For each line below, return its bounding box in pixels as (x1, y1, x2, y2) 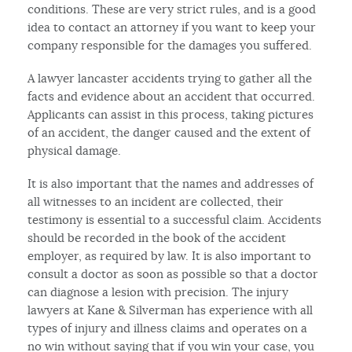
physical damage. (27, 142, 122, 158)
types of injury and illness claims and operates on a (27, 320, 308, 335)
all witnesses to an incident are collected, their (27, 193, 284, 209)
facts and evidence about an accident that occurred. (27, 88, 316, 104)
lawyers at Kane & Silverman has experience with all (27, 302, 313, 317)
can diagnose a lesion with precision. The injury (27, 284, 289, 299)
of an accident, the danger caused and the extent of (27, 124, 311, 140)
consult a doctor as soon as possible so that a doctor (27, 266, 319, 281)
